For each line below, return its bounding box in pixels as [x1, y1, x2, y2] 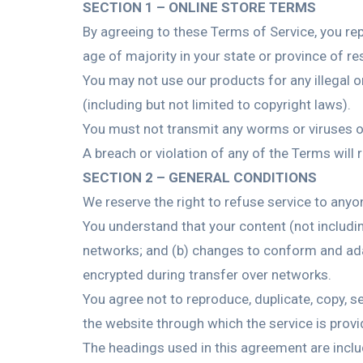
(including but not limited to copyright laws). [83, 96, 351, 113]
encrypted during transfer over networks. [83, 267, 331, 283]
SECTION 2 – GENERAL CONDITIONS [83, 169, 317, 186]
